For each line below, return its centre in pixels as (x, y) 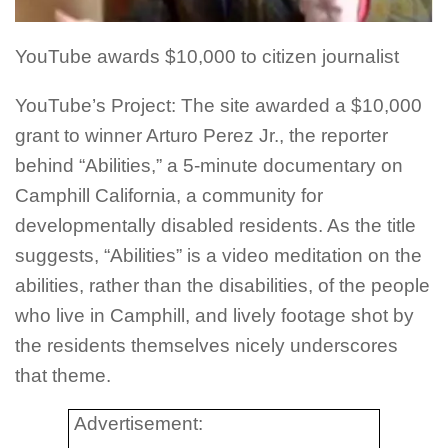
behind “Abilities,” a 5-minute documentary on (209, 165)
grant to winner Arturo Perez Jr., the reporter (201, 135)
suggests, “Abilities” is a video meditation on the (218, 255)
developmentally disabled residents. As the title (215, 225)
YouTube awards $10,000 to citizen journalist (207, 56)
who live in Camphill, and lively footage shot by (214, 315)
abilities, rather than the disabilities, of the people (222, 285)
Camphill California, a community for (169, 195)
